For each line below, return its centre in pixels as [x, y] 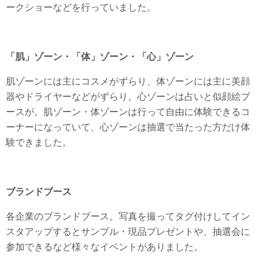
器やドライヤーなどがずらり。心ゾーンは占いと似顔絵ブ [128, 97]
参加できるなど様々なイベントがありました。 [104, 247]
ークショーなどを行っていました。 [81, 7]
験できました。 [39, 142]
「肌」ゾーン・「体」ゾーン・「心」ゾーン [100, 57]
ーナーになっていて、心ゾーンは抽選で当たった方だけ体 [128, 127]
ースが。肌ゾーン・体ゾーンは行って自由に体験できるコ [128, 112]
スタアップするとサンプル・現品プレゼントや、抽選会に [128, 232]
